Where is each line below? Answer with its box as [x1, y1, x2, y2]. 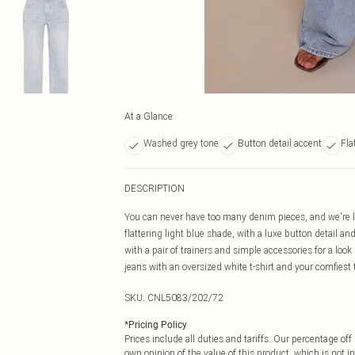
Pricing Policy [128, 319, 187, 330]
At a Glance [124, 110, 173, 122]
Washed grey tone [143, 137, 219, 149]
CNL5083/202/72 [147, 292, 223, 303]
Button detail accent [238, 137, 322, 149]
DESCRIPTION [124, 182, 185, 194]
